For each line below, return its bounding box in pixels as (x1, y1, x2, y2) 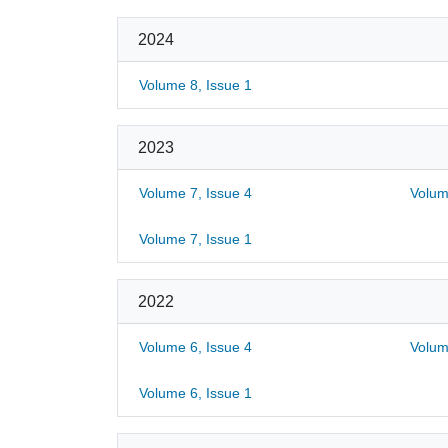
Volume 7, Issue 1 (139, 231, 252, 247)
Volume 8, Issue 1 (139, 77, 252, 93)
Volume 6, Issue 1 (139, 385, 252, 401)
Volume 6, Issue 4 (139, 339, 252, 355)
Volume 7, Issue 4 (139, 185, 252, 201)
